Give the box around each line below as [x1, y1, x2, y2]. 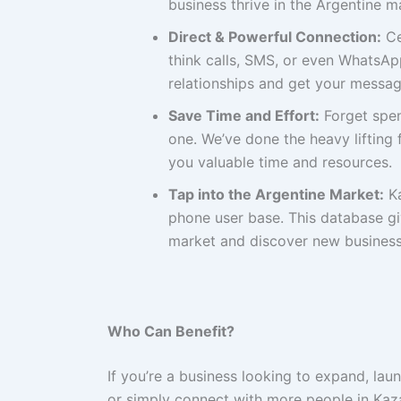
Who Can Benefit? [107, 322, 235, 341]
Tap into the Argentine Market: [168, 184, 384, 203]
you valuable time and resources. [168, 152, 392, 171]
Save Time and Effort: [168, 106, 320, 124]
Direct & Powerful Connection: [168, 27, 381, 46]
